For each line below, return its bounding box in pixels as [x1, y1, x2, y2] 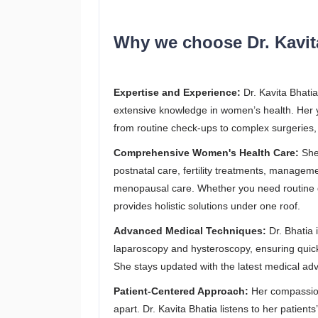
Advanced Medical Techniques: [114, 225, 266, 236]
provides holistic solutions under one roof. [114, 200, 300, 212]
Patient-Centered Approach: [114, 285, 248, 297]
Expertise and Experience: [114, 87, 241, 98]
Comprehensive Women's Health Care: [114, 147, 299, 158]
